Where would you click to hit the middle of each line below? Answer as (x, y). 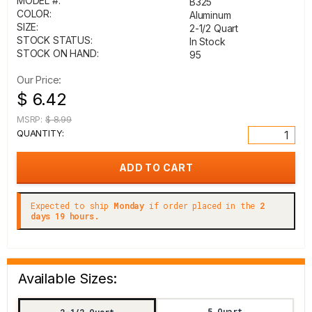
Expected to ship (72, 205)
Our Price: (39, 80)
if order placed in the (202, 205)
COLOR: (34, 14)
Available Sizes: (68, 279)
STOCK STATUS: (55, 40)
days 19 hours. (65, 216)
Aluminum (210, 15)
